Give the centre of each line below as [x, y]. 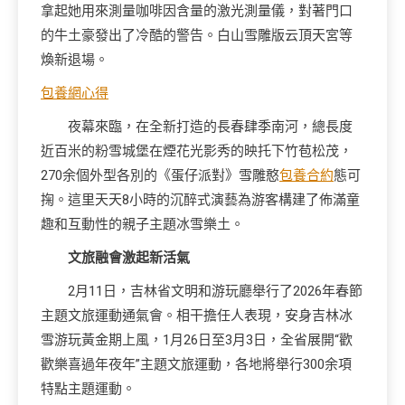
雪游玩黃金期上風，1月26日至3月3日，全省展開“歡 [197, 340]
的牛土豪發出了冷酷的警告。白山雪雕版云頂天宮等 [197, 35]
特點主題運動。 [88, 389]
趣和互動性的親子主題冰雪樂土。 [142, 224]
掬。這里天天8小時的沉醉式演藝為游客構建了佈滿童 [200, 200]
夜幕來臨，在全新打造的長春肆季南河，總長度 [210, 127]
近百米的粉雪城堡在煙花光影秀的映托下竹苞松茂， [197, 151]
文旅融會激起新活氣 [129, 258]
